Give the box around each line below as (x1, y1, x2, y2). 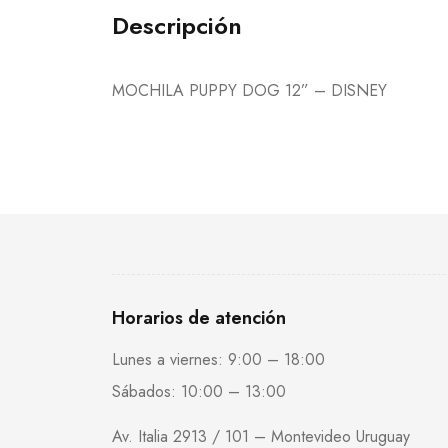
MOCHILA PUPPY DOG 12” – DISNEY (112, 79, 387, 103)
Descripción (112, 8, 242, 44)
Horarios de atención (112, 305, 286, 332)
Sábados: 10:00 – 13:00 (112, 380, 286, 404)
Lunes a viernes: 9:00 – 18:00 (112, 348, 325, 372)
